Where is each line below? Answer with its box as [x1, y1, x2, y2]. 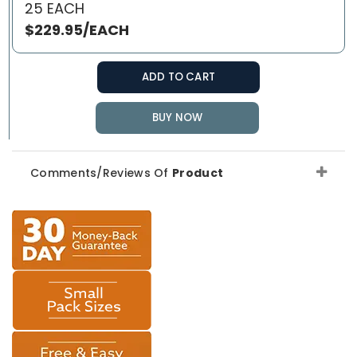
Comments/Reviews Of [30, 164, 172, 181]
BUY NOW [151, 109, 203, 125]
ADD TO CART [141, 69, 216, 84]
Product [172, 164, 224, 181]
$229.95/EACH [25, 19, 129, 40]
